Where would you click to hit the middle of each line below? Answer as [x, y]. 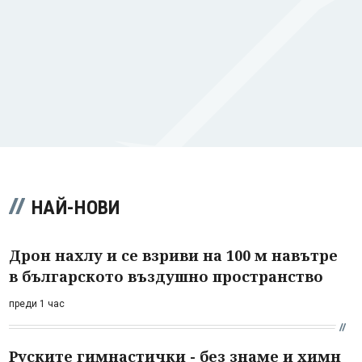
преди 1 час [37, 303]
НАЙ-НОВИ [76, 207]
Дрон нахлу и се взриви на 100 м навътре [173, 255]
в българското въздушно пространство [166, 276]
